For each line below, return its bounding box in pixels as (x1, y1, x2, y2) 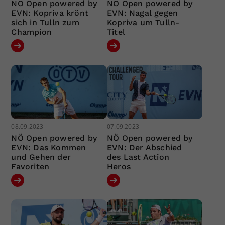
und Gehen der (11, 152, 71, 162)
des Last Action (106, 152, 169, 162)
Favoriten (11, 161, 50, 171)
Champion (11, 27, 52, 37)
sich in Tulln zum (11, 18, 79, 28)
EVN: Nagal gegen (106, 8, 178, 18)
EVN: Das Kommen (11, 142, 86, 152)
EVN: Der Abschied (106, 142, 182, 152)
